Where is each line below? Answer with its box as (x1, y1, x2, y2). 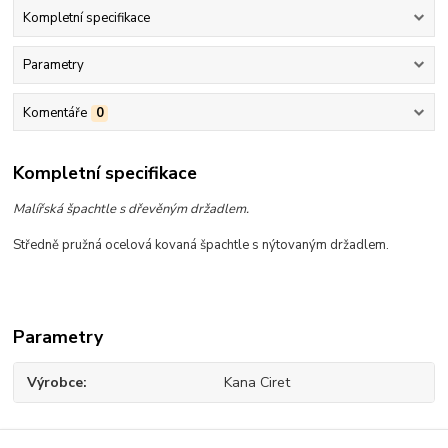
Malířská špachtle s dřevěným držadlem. (13, 200, 250, 219)
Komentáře (22, 103, 87, 122)
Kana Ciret (223, 373, 290, 393)
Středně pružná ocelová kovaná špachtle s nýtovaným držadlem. (13, 236, 390, 255)
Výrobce (27, 373, 84, 393)
